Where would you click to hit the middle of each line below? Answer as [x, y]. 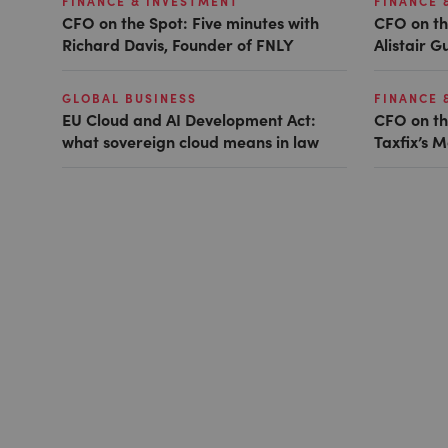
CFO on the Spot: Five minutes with [190, 21]
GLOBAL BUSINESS [129, 97]
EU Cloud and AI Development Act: [189, 118]
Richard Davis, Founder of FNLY [180, 43]
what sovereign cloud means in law [190, 140]
